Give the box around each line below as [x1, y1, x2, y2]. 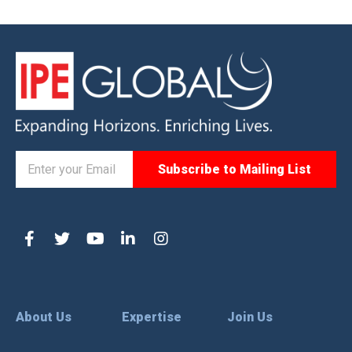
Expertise [121, 310, 181, 325]
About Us [16, 310, 71, 325]
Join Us [227, 310, 273, 325]
